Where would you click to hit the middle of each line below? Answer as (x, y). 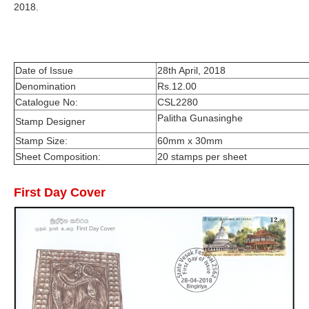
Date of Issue (44, 71)
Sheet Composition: (58, 157)
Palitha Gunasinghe (200, 118)
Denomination (46, 87)
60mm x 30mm (190, 141)
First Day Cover (60, 193)
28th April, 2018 (191, 71)
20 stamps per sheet (202, 157)
